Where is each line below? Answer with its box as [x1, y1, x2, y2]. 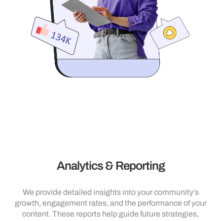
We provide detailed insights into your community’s [22, 187, 199, 196]
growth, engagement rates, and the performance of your [14, 198, 207, 207]
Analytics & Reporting [56, 159, 165, 172]
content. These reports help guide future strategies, [22, 209, 199, 218]
